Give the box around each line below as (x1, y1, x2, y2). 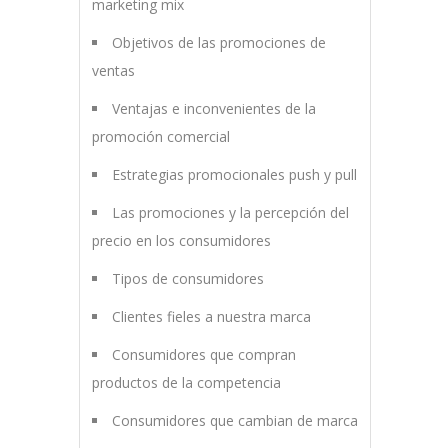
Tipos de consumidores (111, 269, 264, 289)
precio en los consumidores (91, 231, 271, 251)
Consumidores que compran (111, 345, 296, 365)
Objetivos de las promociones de (111, 33, 326, 53)
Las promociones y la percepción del (111, 203, 349, 223)
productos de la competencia (91, 373, 281, 393)
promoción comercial (91, 127, 230, 147)
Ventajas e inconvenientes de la (111, 99, 316, 119)
